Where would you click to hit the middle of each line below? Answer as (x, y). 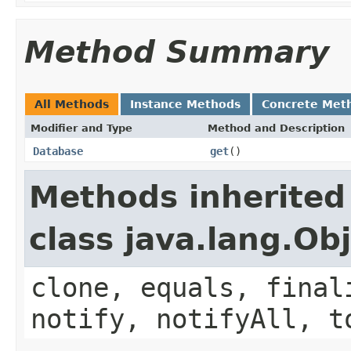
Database (58, 151)
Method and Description (276, 128)
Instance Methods (185, 104)
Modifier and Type (81, 128)
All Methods (72, 104)
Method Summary (177, 52)
